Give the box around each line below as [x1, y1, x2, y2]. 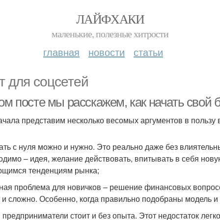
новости [88, 45, 125, 59]
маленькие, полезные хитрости [52, 27, 168, 40]
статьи [134, 45, 163, 59]
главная [43, 45, 80, 59]
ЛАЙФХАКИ [76, 10, 144, 27]
